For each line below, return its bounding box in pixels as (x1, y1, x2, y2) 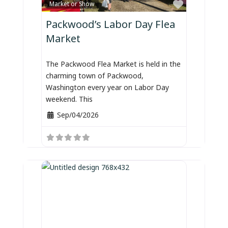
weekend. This (46, 92, 93, 105)
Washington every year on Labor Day (46, 80, 169, 94)
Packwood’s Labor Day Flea (46, 14, 176, 33)
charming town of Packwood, (46, 69, 144, 82)
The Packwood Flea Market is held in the (46, 57, 181, 70)
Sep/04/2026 (56, 108, 99, 121)
